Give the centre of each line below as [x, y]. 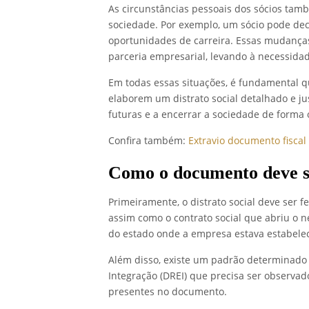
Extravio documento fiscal [247, 141]
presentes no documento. [169, 292]
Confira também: [148, 141]
